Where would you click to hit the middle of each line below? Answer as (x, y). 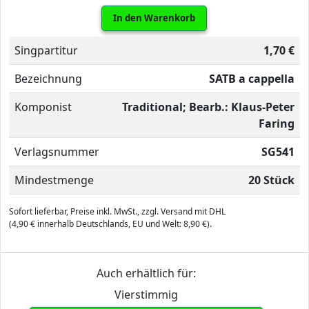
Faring (277, 123)
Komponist (43, 107)
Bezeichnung (48, 78)
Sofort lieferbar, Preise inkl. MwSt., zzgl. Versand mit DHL (117, 211)
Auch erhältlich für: (146, 273)
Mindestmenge (54, 180)
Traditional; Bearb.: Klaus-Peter (208, 107)
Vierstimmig (146, 294)
